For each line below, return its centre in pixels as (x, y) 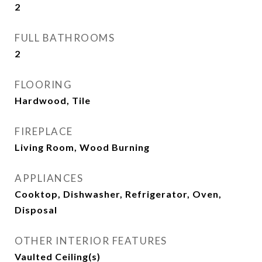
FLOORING (43, 85)
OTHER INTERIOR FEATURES (91, 241)
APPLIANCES (49, 178)
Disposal (36, 210)
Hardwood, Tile (53, 101)
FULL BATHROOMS (65, 38)
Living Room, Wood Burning (82, 147)
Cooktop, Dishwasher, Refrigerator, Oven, (118, 194)
